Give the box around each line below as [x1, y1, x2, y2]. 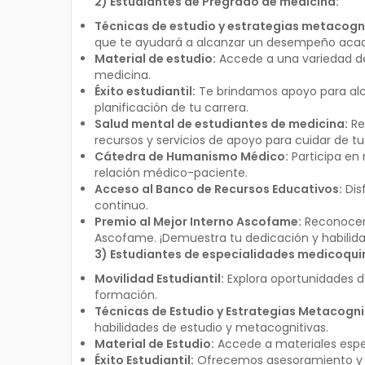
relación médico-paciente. [94, 165, 248, 181]
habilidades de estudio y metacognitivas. [94, 319, 328, 336]
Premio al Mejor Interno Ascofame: [94, 213, 301, 230]
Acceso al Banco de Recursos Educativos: [94, 181, 342, 197]
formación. [94, 287, 157, 303]
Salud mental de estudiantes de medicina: [94, 116, 348, 132]
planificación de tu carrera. [94, 99, 248, 116]
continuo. [94, 197, 148, 213]
